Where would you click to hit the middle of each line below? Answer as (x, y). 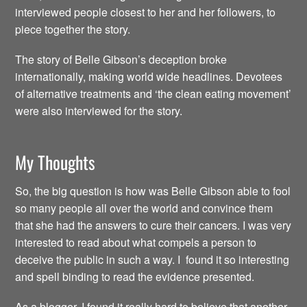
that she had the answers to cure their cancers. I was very (153, 225)
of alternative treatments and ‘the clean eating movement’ (153, 94)
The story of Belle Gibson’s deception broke (121, 60)
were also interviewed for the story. (100, 111)
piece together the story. (74, 29)
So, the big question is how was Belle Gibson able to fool (153, 191)
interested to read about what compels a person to (136, 243)
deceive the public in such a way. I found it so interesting (152, 260)
